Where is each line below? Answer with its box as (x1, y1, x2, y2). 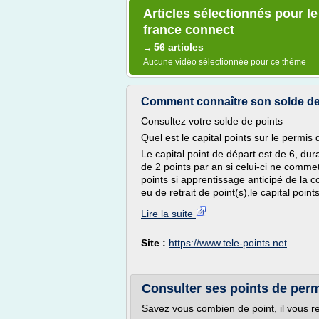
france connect (143, 23, 234, 37)
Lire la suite (141, 208, 196, 219)
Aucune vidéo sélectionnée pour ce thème (143, 57, 306, 67)
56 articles (154, 41, 204, 53)
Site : (141, 237, 169, 249)
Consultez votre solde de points (141, 115, 283, 127)
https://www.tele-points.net (169, 237, 287, 249)
